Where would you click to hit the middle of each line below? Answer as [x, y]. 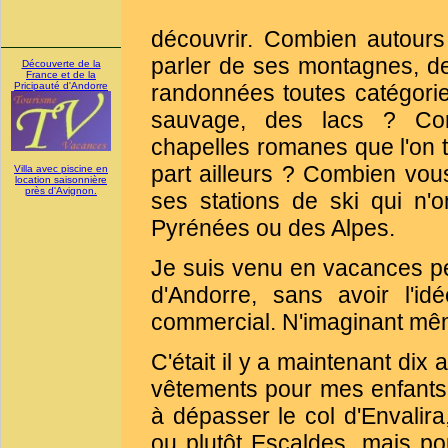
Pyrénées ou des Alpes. [273, 228]
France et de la [61, 74]
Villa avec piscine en [61, 168]
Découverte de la [61, 63]
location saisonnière [61, 179]
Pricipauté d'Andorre [61, 85]
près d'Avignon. [61, 190]
